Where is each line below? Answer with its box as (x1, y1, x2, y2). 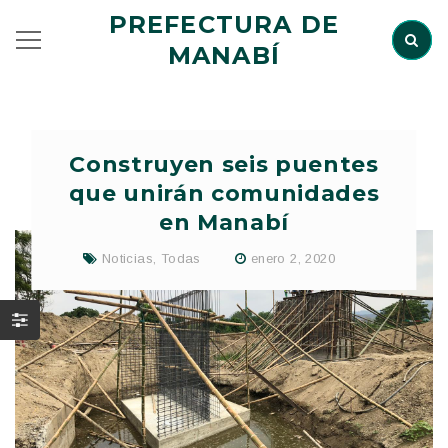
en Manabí (159, 209, 289, 236)
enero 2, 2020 (250, 250, 335, 266)
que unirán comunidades (68, 180, 380, 207)
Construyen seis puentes (69, 151, 379, 178)
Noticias (101, 250, 153, 266)
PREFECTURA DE (108, 10, 340, 39)
